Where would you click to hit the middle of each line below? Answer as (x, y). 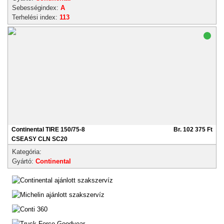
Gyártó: (24, 161)
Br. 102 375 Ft (193, 129)
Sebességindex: (36, 8)
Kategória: (27, 152)
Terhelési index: (36, 17)
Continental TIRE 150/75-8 (48, 129)
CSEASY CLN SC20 (39, 139)
